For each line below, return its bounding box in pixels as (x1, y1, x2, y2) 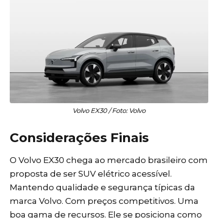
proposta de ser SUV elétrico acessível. (10, 169, 172, 179)
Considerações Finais (10, 129, 149, 145)
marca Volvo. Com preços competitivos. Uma (10, 196, 199, 206)
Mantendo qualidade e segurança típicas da (10, 182, 195, 193)
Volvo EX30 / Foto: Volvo (73, 106, 145, 114)
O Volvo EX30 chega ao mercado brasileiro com (10, 155, 208, 165)
